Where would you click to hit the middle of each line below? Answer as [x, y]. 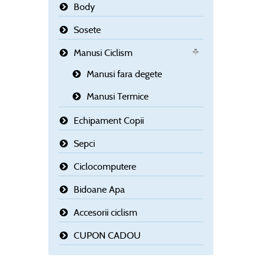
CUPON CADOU [107, 236]
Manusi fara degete [124, 74]
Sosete [87, 30]
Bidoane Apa [99, 190]
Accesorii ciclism [105, 213]
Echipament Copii [109, 121]
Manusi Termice [118, 97]
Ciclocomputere [105, 167]
